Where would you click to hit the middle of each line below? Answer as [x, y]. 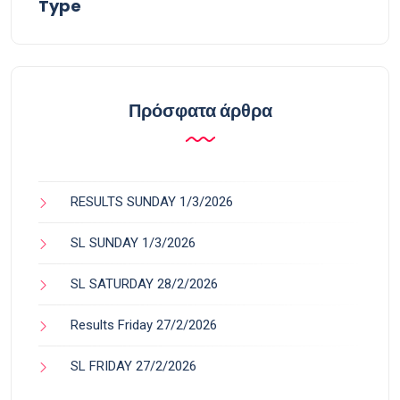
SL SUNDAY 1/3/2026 [133, 242]
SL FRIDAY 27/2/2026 [133, 366]
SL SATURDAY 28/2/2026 [144, 283]
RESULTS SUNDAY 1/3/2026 [152, 201]
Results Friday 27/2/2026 [144, 325]
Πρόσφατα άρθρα [200, 110]
